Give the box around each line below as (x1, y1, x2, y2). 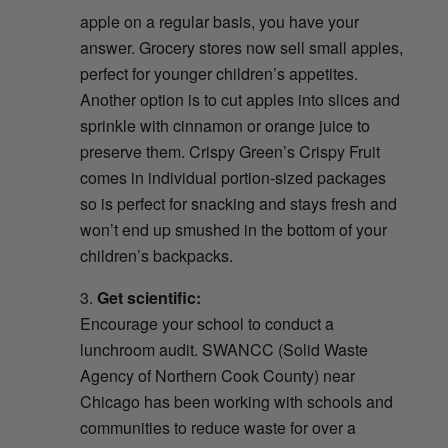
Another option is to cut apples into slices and (79, 88, 400, 112)
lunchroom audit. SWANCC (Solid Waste (79, 338, 368, 362)
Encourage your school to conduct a (79, 312, 334, 336)
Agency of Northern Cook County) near (79, 364, 355, 388)
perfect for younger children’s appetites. (79, 62, 358, 86)
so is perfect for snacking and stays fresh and (79, 192, 397, 216)
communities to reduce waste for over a (79, 416, 356, 440)
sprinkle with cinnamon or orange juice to (79, 114, 370, 138)
